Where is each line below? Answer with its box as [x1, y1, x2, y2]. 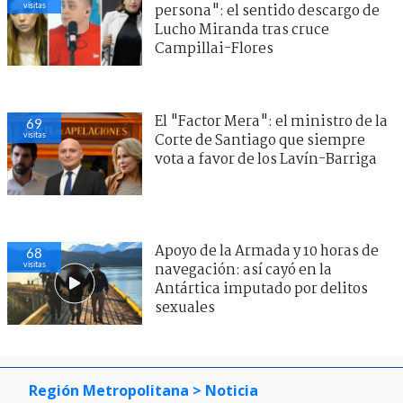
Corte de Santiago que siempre [155, 129, 365, 152]
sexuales [155, 296, 215, 319]
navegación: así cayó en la [155, 258, 332, 282]
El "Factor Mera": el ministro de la [155, 110, 388, 133]
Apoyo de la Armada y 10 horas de [155, 239, 379, 263]
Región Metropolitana [29, 380, 189, 400]
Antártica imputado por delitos [155, 277, 368, 300]
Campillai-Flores [155, 37, 273, 60]
